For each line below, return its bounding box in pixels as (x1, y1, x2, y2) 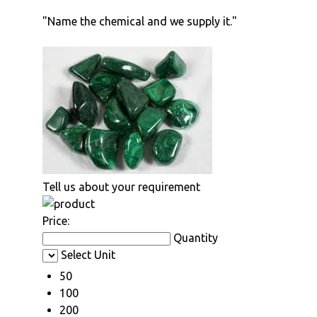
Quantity (173, 231, 218, 244)
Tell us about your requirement (42, 180, 200, 193)
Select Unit (61, 248, 115, 261)
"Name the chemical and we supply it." (42, 14, 237, 28)
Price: (42, 214, 69, 227)
